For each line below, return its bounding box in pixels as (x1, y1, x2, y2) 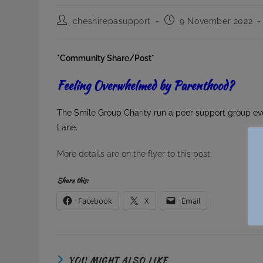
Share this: (57, 176, 89, 186)
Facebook (78, 195, 113, 207)
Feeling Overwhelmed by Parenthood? (57, 77, 237, 95)
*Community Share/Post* (57, 53, 157, 63)
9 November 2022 (180, 16, 253, 26)
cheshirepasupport (72, 16, 151, 26)
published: (163, 26, 207, 36)
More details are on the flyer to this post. (57, 149, 213, 159)
